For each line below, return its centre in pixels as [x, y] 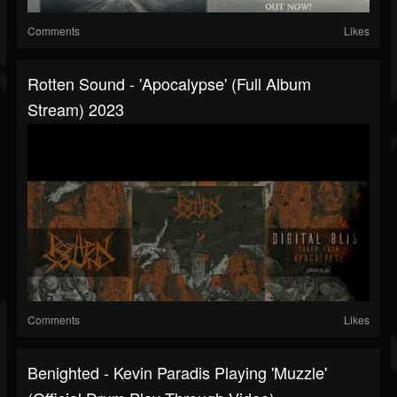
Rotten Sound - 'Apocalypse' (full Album [169, 84]
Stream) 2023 [76, 109]
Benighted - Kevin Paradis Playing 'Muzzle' [177, 373]
